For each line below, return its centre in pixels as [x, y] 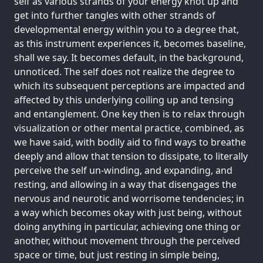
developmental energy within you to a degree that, [127, 29]
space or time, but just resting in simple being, [117, 254]
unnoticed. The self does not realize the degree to [124, 71]
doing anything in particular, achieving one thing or [127, 226]
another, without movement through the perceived [127, 240]
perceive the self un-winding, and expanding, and [123, 170]
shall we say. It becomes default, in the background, [129, 57]
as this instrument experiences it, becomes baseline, [130, 43]
